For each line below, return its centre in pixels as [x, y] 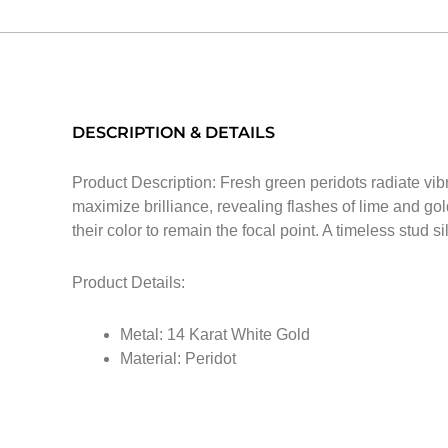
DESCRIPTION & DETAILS [173, 132]
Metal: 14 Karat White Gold [215, 334]
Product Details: [128, 282]
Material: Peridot [178, 358]
